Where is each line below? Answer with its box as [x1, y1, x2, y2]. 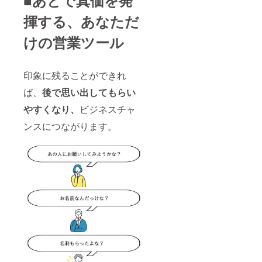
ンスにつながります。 [23, 119, 117, 133]
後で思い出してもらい [42, 85, 136, 99]
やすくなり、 [23, 102, 80, 116]
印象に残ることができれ [23, 68, 126, 82]
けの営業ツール [23, 32, 124, 53]
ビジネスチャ [80, 102, 136, 116]
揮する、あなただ [23, 11, 139, 32]
